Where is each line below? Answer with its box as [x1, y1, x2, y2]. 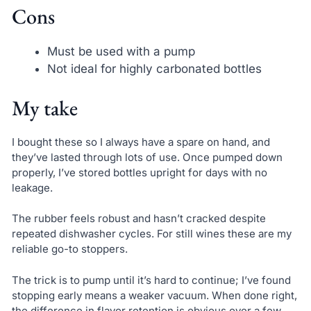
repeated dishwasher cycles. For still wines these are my [11, 227, 292, 241]
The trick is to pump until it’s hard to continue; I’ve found [11, 273, 291, 287]
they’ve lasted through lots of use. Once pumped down [11, 150, 283, 164]
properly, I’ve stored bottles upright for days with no [11, 165, 267, 179]
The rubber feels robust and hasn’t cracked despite [11, 212, 266, 226]
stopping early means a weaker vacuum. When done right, [11, 288, 297, 302]
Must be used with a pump [47, 44, 195, 59]
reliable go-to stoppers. [11, 242, 128, 256]
